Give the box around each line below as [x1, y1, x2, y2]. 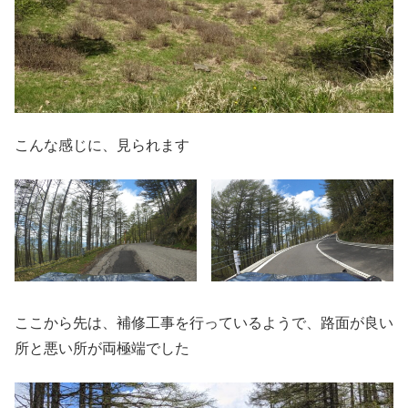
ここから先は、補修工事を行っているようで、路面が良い [15, 315, 393, 331]
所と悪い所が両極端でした [15, 341, 189, 357]
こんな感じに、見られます [15, 138, 189, 154]
